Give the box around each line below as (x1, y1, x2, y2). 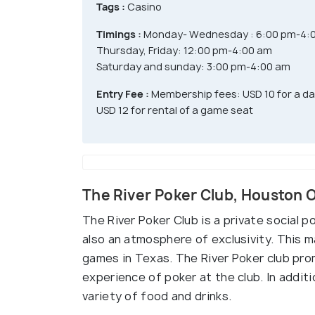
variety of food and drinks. (82, 288, 232, 304)
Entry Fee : (96, 86, 149, 101)
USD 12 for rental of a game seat (96, 103, 253, 117)
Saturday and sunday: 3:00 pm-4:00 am (96, 59, 290, 73)
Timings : (96, 27, 141, 41)
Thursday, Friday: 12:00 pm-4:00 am (96, 43, 272, 57)
